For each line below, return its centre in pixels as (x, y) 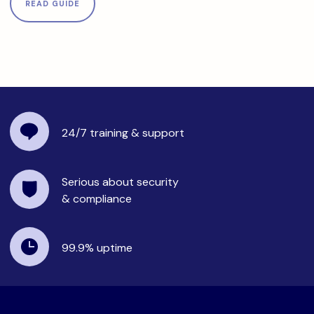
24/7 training (96, 132)
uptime (115, 248)
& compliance (97, 199)
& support (158, 132)
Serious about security (120, 182)
